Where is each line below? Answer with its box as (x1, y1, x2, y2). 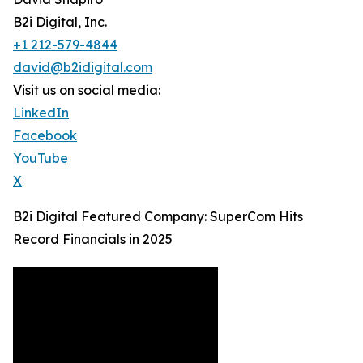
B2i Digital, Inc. (13, 14, 107, 31)
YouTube (13, 150, 68, 167)
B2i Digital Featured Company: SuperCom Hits (13, 208, 303, 225)
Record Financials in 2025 (13, 231, 173, 248)
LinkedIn (13, 105, 69, 122)
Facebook (13, 127, 77, 144)
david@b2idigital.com (13, 59, 152, 76)
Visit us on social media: (13, 82, 160, 99)
